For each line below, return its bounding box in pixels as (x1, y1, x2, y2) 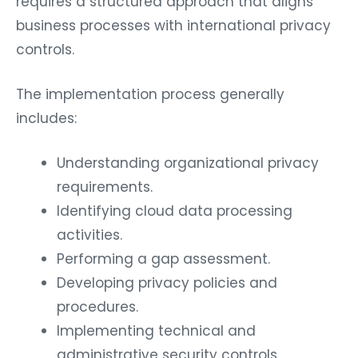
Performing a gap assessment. (57, 249, 270, 268)
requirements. (57, 177, 153, 197)
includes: (16, 108, 77, 128)
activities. (57, 225, 122, 245)
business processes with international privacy (16, 15, 331, 35)
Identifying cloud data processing (57, 201, 292, 221)
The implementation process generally (16, 84, 284, 104)
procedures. (57, 296, 138, 316)
